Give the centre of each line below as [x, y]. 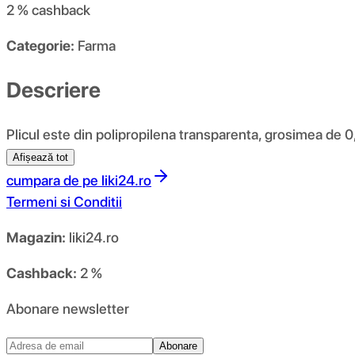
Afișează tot [40, 157]
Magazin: [36, 237]
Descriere [53, 90]
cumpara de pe [52, 180]
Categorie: [40, 46]
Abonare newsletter [68, 308]
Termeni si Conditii [64, 201]
